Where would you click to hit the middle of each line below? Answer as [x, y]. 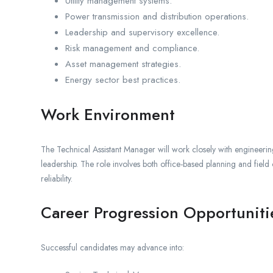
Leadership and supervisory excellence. [142, 33]
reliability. [57, 179]
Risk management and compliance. [132, 48]
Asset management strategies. [123, 64]
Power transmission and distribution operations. [157, 17]
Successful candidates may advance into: [112, 248]
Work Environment [108, 115]
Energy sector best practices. [123, 80]
